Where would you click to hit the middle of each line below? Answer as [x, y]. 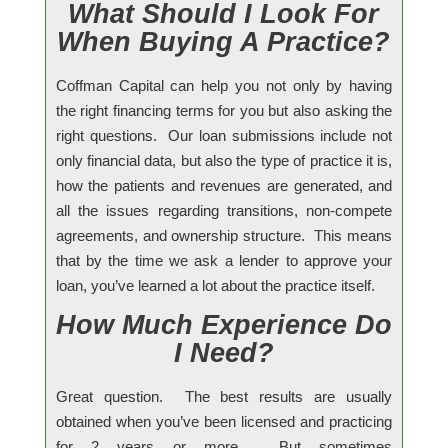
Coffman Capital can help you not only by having [224, 85]
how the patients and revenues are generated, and [224, 185]
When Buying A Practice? [224, 41]
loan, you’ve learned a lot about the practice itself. [215, 285]
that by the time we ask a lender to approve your [224, 260]
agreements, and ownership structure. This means [224, 235]
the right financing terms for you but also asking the [224, 110]
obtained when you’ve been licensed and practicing [224, 421]
